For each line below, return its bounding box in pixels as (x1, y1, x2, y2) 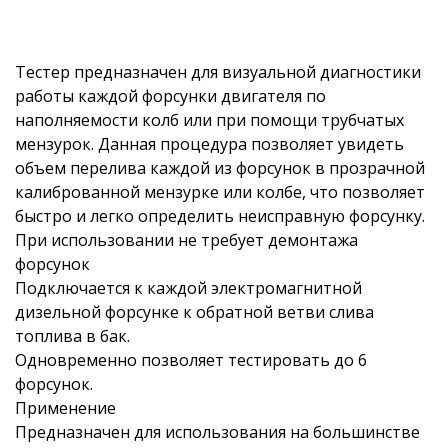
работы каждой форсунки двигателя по (15, 84, 326, 107)
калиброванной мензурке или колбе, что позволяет (15, 180, 425, 203)
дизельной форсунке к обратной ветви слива (15, 300, 374, 323)
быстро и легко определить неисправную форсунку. (15, 204, 425, 227)
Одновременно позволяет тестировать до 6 (15, 348, 367, 371)
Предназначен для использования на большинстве (15, 420, 420, 443)
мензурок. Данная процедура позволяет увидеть (15, 132, 404, 155)
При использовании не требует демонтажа (15, 228, 358, 251)
